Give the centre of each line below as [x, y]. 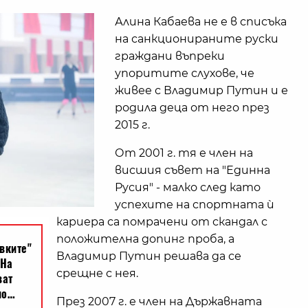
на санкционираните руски [197, 39]
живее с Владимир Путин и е [201, 91]
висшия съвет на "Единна [192, 170]
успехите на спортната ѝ [195, 205]
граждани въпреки [170, 56]
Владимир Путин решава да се [149, 256]
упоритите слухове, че [185, 74]
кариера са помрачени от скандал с [162, 222]
